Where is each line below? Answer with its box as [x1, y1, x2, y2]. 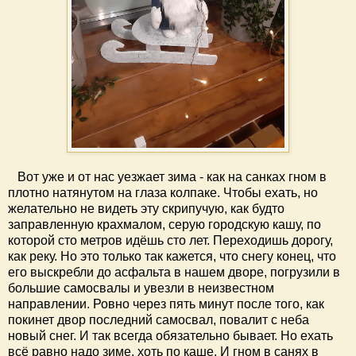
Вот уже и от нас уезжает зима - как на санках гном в [8, 169, 327, 184]
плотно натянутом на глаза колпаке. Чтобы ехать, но [8, 185, 318, 199]
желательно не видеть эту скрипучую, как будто [8, 201, 284, 215]
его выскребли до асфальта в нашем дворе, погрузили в [8, 265, 340, 279]
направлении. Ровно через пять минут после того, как [8, 296, 324, 311]
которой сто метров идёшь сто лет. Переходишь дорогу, [8, 233, 333, 247]
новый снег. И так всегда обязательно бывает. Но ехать [8, 328, 333, 342]
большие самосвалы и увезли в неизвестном [8, 281, 274, 295]
